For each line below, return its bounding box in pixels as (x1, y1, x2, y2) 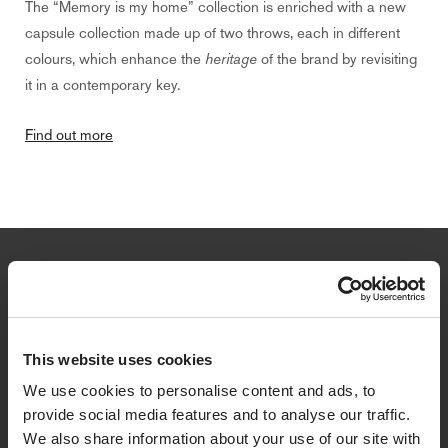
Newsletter (16, 266, 94, 285)
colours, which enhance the (25, 50, 201, 67)
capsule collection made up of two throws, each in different (25, 24, 400, 41)
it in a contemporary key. (25, 76, 180, 93)
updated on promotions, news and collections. (16, 333, 315, 351)
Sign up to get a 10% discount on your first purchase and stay (16, 314, 414, 332)
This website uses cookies (23, 350, 213, 368)
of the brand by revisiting (261, 50, 417, 67)
